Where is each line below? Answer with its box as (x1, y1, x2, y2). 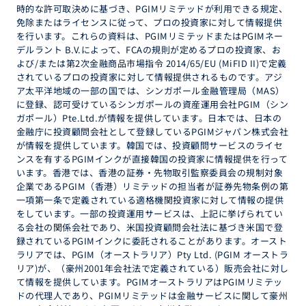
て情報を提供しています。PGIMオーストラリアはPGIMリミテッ (16, 275, 283, 288)
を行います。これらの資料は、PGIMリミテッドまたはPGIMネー (16, 29, 283, 42)
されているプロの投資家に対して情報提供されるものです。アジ (16, 70, 283, 83)
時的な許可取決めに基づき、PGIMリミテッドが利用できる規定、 (16, 2, 288, 15)
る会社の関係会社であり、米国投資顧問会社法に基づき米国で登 (16, 221, 283, 234)
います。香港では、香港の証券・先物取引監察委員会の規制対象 (16, 166, 283, 179)
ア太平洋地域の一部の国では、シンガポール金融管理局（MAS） (16, 84, 285, 97)
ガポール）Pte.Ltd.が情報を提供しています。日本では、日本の (16, 111, 282, 124)
